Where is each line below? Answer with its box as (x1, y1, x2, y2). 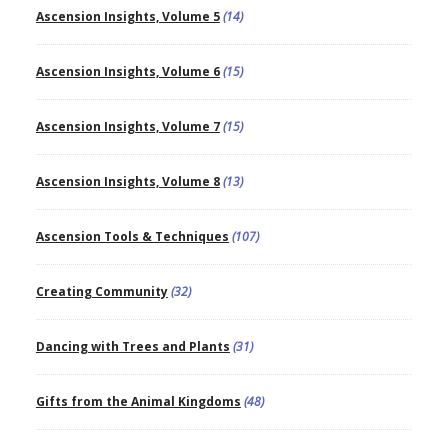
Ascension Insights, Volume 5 (35, 7, 220, 25)
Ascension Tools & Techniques (35, 227, 229, 245)
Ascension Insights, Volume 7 (35, 117, 220, 135)
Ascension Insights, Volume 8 (35, 172, 220, 190)
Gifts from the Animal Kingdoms (35, 392, 241, 410)
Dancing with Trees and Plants (35, 337, 230, 355)
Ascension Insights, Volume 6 (35, 62, 220, 80)
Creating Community (35, 282, 168, 300)
